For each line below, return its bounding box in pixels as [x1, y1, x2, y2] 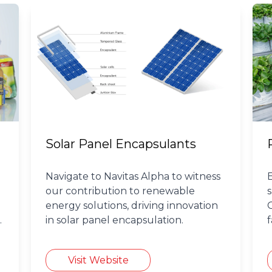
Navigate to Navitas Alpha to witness [46, 171, 221, 183]
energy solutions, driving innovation [46, 200, 219, 212]
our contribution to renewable [46, 185, 195, 197]
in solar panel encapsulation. [46, 214, 184, 226]
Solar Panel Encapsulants [46, 137, 197, 152]
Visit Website [67, 254, 129, 266]
